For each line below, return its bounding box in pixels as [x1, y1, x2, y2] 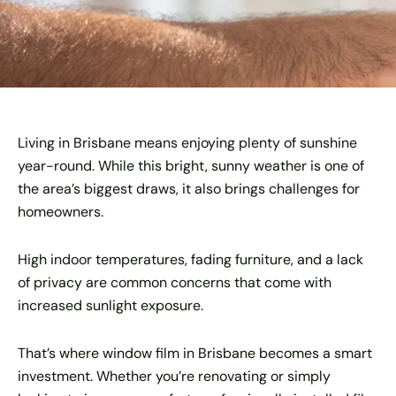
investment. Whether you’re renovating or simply [18, 367, 331, 385]
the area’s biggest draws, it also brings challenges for [18, 179, 360, 198]
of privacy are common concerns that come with [18, 273, 331, 292]
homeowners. [18, 202, 107, 221]
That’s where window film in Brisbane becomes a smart [18, 344, 372, 362]
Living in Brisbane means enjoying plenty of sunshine [18, 133, 357, 152]
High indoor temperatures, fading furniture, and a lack [18, 250, 363, 269]
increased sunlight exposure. [18, 296, 203, 315]
